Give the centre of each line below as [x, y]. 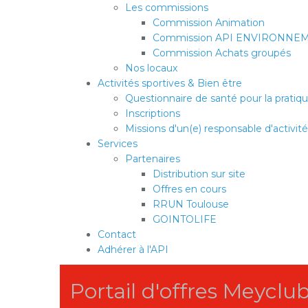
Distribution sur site [199, 174]
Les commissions [167, 8]
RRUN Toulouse [191, 204]
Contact [117, 234]
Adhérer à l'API [133, 250]
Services [118, 144]
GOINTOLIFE [185, 219]
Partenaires [153, 159]
